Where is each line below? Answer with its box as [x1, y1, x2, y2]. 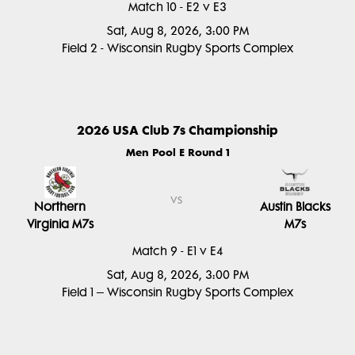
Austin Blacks [259, 200, 330, 214]
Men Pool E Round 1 [125, 146, 230, 158]
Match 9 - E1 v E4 [132, 244, 223, 258]
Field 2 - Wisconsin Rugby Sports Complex [62, 41, 293, 55]
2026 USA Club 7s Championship [77, 122, 278, 138]
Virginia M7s [26, 217, 94, 231]
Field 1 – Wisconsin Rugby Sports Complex [62, 285, 293, 300]
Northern [34, 200, 86, 214]
